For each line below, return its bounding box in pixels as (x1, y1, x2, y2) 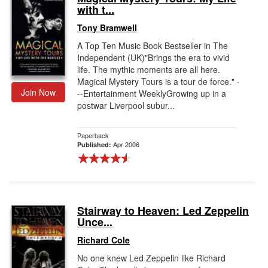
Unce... (77, 214, 112, 230)
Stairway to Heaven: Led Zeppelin (77, 203, 249, 218)
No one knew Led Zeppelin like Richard (77, 252, 226, 264)
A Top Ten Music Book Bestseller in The (77, 39, 228, 51)
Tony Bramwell (77, 22, 137, 33)
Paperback (77, 130, 109, 140)
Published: (77, 140, 113, 149)
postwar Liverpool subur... (77, 99, 175, 111)
